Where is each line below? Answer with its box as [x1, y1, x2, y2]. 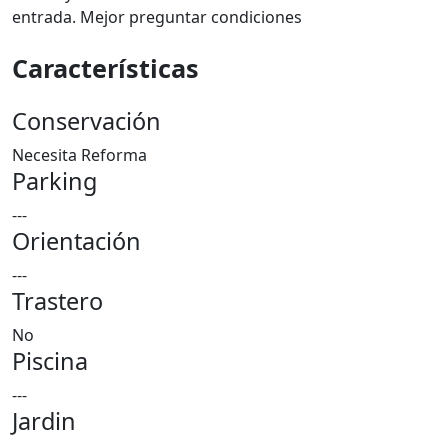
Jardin [12, 405, 76, 437]
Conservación [12, 105, 161, 137]
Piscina [12, 345, 88, 377]
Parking [12, 165, 97, 197]
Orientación [12, 225, 141, 257]
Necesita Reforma [12, 144, 147, 166]
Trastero [12, 285, 103, 317]
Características [12, 51, 199, 85]
